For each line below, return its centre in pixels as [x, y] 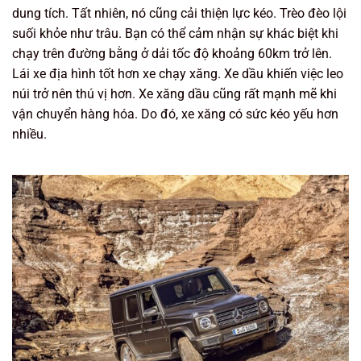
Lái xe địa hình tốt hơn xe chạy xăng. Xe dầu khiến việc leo [178, 73]
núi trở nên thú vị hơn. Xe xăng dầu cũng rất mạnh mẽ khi [174, 93]
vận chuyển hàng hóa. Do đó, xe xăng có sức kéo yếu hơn [175, 114]
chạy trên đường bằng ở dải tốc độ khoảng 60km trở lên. [172, 53]
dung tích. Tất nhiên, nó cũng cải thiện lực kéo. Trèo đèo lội [179, 13]
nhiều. [29, 134]
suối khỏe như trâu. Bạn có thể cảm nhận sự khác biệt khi [175, 33]
